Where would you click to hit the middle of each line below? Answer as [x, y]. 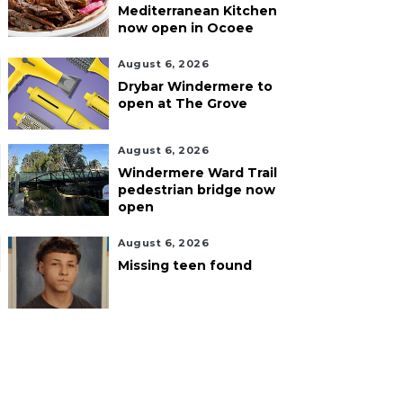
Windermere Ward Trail [197, 173]
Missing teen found [185, 265]
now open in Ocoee [186, 28]
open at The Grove [183, 103]
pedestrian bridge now [197, 190]
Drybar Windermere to [195, 86]
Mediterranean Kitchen [197, 11]
